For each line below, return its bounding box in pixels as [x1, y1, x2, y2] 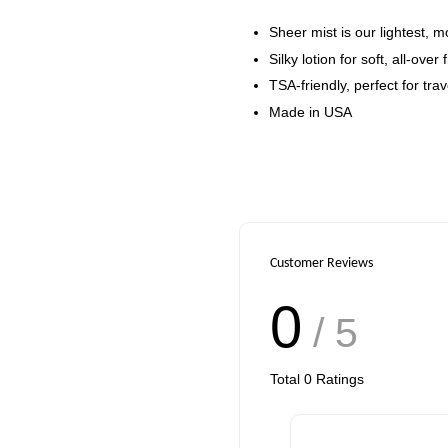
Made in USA [269, 103, 352, 120]
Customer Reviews [270, 255, 373, 271]
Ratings [312, 370, 364, 387]
